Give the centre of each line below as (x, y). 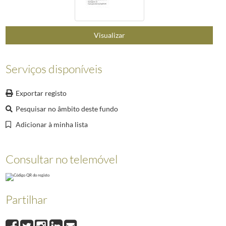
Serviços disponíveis (54, 69)
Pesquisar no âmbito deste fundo (67, 109)
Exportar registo (41, 93)
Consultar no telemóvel (61, 159)
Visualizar (109, 35)
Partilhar (26, 200)
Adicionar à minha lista (51, 125)
